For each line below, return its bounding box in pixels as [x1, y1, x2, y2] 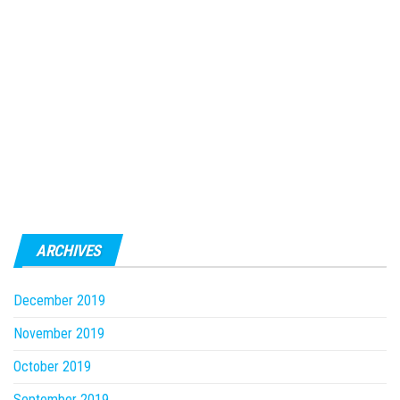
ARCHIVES [36, 241, 102, 260]
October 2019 [13, 358, 91, 375]
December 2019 [13, 292, 105, 309]
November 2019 [13, 325, 104, 342]
